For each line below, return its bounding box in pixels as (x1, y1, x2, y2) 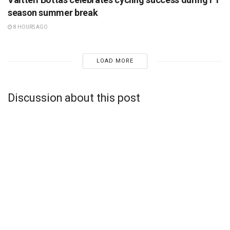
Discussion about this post (8, 91, 140, 105)
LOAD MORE (96, 57, 133, 65)
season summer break (8, 7, 98, 18)
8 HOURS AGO (12, 24, 48, 30)
